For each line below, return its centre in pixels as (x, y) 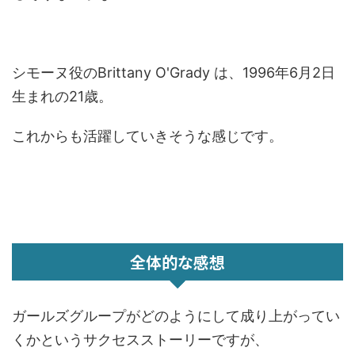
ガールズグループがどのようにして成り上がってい (176, 316)
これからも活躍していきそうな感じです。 (147, 136)
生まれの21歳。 (62, 96)
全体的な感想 (177, 262)
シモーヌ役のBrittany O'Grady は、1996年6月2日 (174, 73)
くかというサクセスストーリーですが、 (140, 340)
